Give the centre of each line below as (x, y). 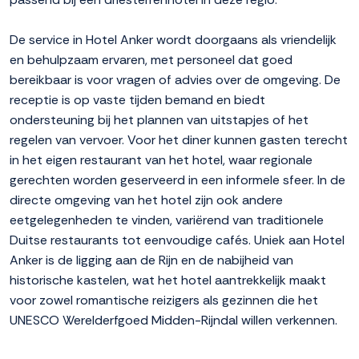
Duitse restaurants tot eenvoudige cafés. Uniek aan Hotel (177, 240)
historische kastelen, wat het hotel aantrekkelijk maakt (168, 280)
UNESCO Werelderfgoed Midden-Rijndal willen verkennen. (173, 321)
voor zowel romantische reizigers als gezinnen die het (164, 301)
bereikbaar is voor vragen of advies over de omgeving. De (175, 80)
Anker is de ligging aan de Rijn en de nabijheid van (151, 260)
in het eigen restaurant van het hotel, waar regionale (161, 160)
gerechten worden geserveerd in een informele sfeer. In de (177, 180)
